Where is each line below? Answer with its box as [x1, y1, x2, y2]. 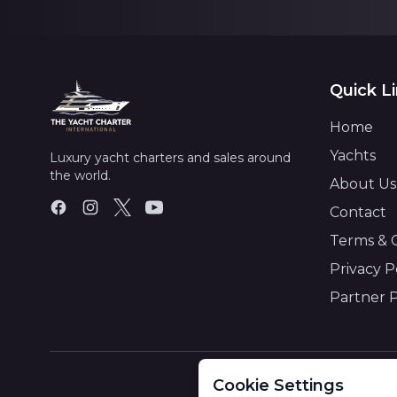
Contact [330, 204, 386, 221]
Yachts [330, 147, 376, 164]
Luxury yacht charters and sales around [50, 150, 291, 166]
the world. [50, 167, 111, 183]
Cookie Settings [213, 376, 344, 395]
